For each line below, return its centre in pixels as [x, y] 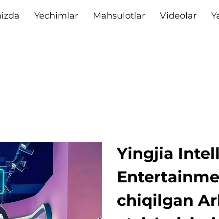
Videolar [178, 16]
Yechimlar [56, 16]
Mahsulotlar [119, 16]
